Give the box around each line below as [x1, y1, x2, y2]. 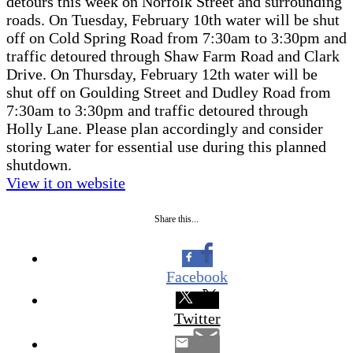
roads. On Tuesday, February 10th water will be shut [6, 10, 340, 28]
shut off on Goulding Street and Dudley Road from [6, 83, 331, 101]
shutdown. [6, 155, 72, 173]
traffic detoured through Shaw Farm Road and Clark [6, 46, 340, 65]
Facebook [166, 267, 228, 285]
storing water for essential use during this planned [6, 137, 326, 155]
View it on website [6, 173, 125, 191]
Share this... [154, 213, 199, 225]
